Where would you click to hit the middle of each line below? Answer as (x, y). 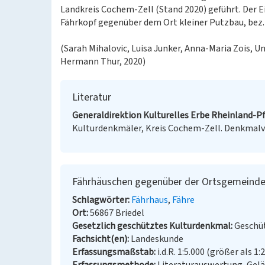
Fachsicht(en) (100, 239)
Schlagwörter (100, 200)
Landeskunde (157, 239)
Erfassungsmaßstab (113, 252)
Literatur (92, 97)
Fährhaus (150, 200)
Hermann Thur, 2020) (103, 62)
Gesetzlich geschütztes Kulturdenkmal (151, 226)
